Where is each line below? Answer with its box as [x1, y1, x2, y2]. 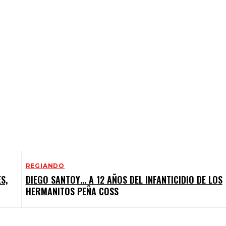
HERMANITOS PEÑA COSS [25, 185, 119, 198]
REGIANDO [25, 162, 65, 170]
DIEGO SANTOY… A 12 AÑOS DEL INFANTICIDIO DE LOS [25, 173, 222, 187]
